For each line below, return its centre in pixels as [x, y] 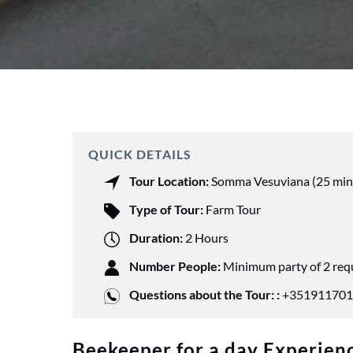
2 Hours [207, 238]
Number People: [175, 266]
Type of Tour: [166, 209]
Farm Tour [233, 209]
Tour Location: [169, 181]
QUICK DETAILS [140, 154]
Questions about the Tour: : [204, 294]
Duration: [156, 238]
